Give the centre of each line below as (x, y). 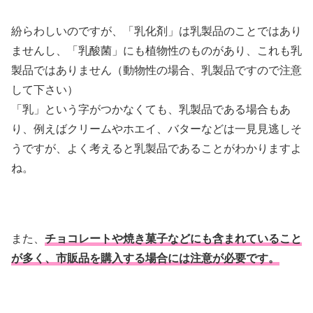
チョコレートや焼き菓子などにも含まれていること (173, 238)
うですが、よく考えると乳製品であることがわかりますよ (156, 147)
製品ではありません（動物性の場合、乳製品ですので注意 (156, 69)
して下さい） (45, 89)
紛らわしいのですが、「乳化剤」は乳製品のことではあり (156, 30)
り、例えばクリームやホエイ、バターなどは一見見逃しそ (156, 128)
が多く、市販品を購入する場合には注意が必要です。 (145, 257)
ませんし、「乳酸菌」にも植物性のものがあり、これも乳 (156, 50)
